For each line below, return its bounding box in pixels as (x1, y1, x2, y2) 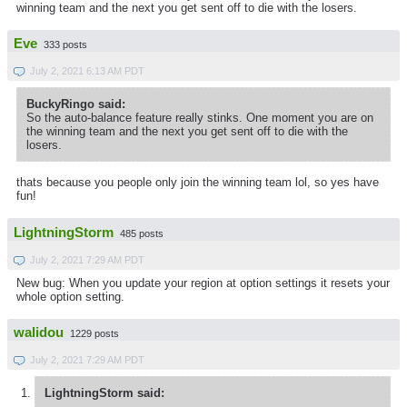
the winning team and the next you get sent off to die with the (26, 124, 348, 139)
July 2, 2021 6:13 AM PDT (30, 65, 144, 77)
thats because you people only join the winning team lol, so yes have (16, 175, 379, 190)
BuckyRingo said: (26, 97, 125, 112)
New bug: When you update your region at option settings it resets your (16, 275, 390, 290)
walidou (14, 325, 64, 341)
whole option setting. (16, 289, 124, 303)
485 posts (120, 227, 164, 239)
